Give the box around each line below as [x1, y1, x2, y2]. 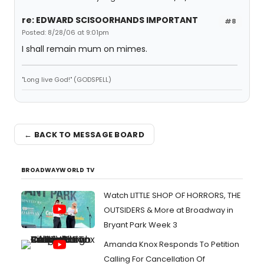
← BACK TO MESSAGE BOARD [24, 128, 144, 140]
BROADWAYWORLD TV [21, 166, 95, 174]
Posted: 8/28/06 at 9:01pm [22, 28, 109, 37]
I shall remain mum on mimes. [22, 43, 147, 55]
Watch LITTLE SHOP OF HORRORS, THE [104, 190, 241, 201]
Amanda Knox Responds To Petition [104, 239, 239, 250]
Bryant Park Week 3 [104, 219, 177, 230]
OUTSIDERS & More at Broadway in [104, 204, 233, 216]
